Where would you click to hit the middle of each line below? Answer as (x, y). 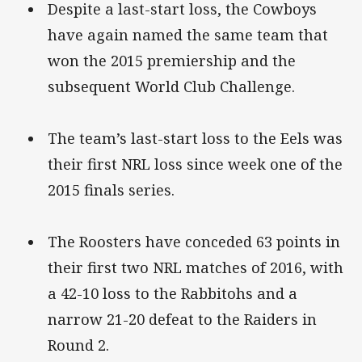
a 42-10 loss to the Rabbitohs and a (173, 293)
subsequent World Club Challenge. (171, 86)
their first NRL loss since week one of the (195, 164)
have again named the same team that (188, 34)
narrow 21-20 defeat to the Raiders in (182, 319)
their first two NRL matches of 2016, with (196, 267)
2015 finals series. (111, 189)
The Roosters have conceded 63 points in (194, 241)
